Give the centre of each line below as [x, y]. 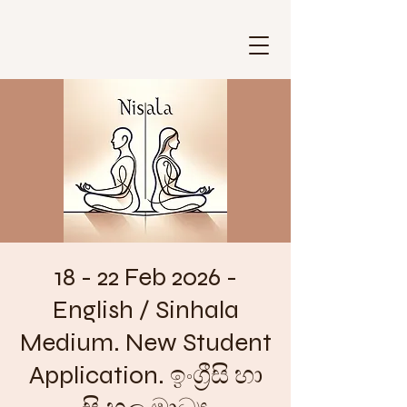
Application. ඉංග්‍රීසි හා [145, 375]
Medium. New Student [145, 342]
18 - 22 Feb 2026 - [145, 277]
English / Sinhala [145, 310]
